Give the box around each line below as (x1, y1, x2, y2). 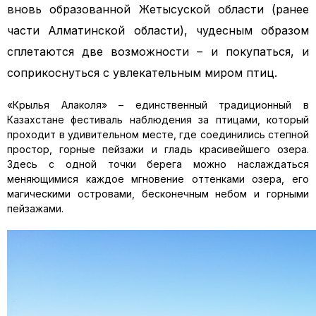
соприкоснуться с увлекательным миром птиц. (7, 66, 277, 80)
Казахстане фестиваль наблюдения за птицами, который (7, 114, 309, 126)
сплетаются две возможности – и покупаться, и (7, 44, 309, 59)
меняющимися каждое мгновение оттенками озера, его (7, 173, 309, 185)
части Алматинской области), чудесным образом (7, 23, 309, 37)
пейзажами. (7, 202, 63, 214)
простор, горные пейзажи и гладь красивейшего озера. (7, 143, 309, 155)
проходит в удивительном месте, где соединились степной (7, 128, 309, 140)
